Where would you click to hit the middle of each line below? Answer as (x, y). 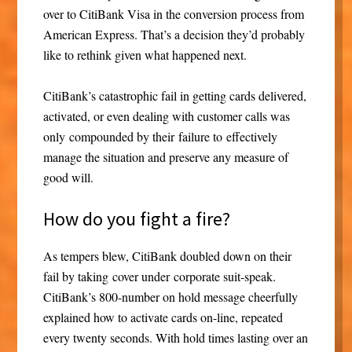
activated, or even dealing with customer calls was (166, 116)
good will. (68, 178)
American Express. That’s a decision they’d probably (174, 35)
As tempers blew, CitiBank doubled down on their (167, 256)
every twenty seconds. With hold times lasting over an (175, 338)
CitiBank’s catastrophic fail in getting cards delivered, (174, 96)
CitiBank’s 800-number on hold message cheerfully (170, 297)
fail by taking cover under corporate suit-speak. (159, 277)
